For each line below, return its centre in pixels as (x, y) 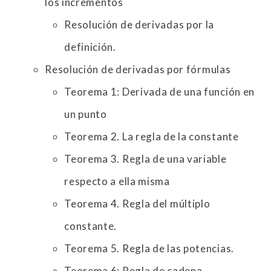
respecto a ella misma (117, 181)
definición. (90, 47)
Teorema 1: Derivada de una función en (160, 92)
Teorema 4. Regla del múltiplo (137, 204)
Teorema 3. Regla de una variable (145, 159)
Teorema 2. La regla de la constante (152, 137)
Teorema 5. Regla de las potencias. (149, 249)
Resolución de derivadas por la (139, 25)
